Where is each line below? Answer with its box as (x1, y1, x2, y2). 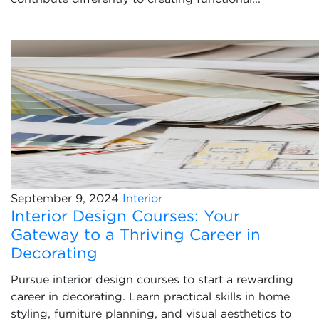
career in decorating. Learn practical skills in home (11, 290, 290, 303)
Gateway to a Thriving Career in (11, 226, 261, 243)
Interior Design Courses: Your (11, 207, 240, 224)
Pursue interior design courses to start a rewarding (11, 273, 293, 286)
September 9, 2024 (11, 192, 119, 204)
